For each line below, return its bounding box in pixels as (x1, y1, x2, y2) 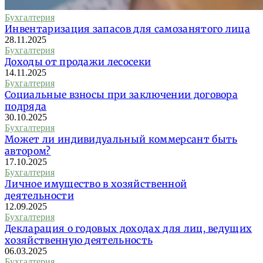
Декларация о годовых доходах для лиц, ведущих (5, 222, 252, 235)
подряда (5, 100, 47, 113)
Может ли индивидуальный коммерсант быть (5, 133, 238, 146)
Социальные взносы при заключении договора (5, 89, 238, 101)
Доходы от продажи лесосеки (5, 56, 151, 68)
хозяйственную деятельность (5, 234, 153, 247)
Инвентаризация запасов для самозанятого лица (5, 23, 251, 35)
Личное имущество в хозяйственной (5, 178, 187, 190)
